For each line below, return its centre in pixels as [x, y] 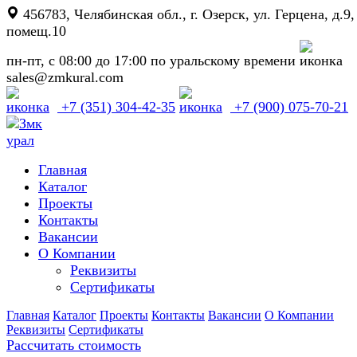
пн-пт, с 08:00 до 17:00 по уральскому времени [153, 61]
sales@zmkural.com [65, 77]
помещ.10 [36, 31]
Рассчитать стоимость [74, 345]
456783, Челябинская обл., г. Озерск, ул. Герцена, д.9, [187, 14]
